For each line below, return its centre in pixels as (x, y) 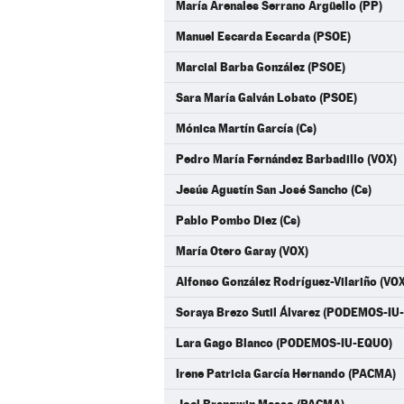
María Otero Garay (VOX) (242, 251)
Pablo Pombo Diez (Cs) (238, 220)
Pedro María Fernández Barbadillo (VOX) (286, 159)
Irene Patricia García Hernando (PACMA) (286, 373)
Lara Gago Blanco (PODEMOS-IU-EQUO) (284, 343)
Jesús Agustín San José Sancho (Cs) (274, 189)
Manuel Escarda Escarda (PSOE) (263, 36)
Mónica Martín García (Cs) (246, 128)
